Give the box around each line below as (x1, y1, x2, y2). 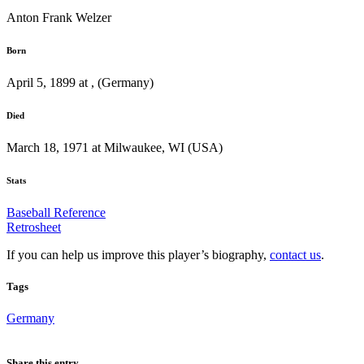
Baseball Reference (6, 205, 106, 219)
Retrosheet (6, 219, 61, 234)
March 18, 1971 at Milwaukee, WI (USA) (6, 140, 223, 154)
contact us (270, 247, 321, 262)
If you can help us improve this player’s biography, (6, 247, 270, 262)
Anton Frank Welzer (6, 10, 111, 24)
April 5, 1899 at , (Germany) (6, 75, 154, 89)
